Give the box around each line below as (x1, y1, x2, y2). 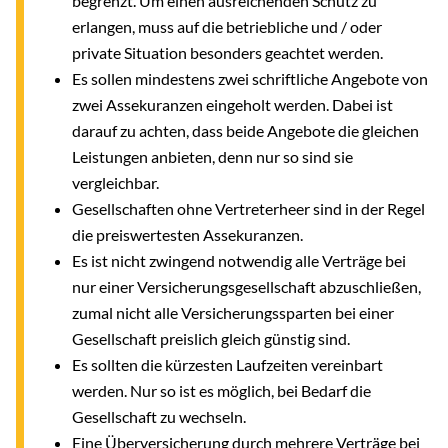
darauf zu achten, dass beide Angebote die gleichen (72, 120, 419, 140)
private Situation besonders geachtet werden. (72, 42, 386, 62)
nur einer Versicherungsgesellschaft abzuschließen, (72, 276, 421, 296)
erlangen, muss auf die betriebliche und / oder (72, 16, 382, 36)
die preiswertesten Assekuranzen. (72, 224, 306, 244)
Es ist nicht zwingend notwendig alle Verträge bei (72, 250, 406, 270)
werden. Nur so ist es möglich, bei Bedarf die (72, 380, 371, 400)
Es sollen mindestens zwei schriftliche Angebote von (72, 68, 428, 88)
